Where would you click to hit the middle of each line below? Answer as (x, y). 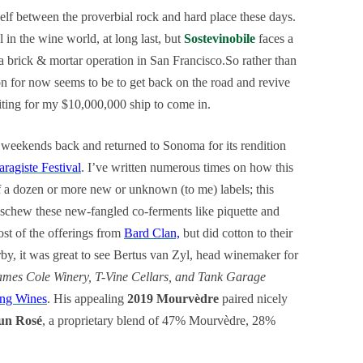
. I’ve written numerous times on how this (187, 167)
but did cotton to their (236, 233)
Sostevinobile (220, 38)
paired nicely (253, 299)
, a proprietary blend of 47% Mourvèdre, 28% (159, 320)
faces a (274, 38)
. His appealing (87, 299)
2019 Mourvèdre (173, 299)
